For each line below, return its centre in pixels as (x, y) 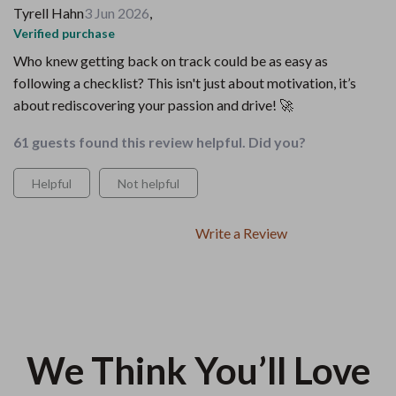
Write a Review (241, 233)
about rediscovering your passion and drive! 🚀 (153, 105)
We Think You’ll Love (198, 370)
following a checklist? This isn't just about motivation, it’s (185, 83)
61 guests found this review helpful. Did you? (160, 142)
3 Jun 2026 (117, 13)
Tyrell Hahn (49, 13)
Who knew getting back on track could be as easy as (171, 61)
